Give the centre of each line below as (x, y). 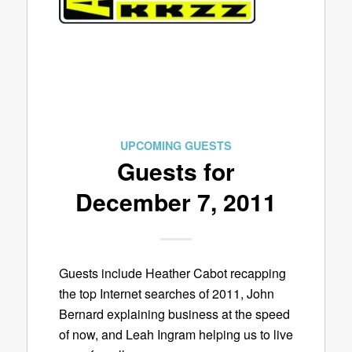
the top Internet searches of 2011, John (166, 294)
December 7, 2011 (176, 201)
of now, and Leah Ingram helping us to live (176, 335)
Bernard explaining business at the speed (174, 314)
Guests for (176, 170)
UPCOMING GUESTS (176, 145)
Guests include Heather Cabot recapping (172, 273)
